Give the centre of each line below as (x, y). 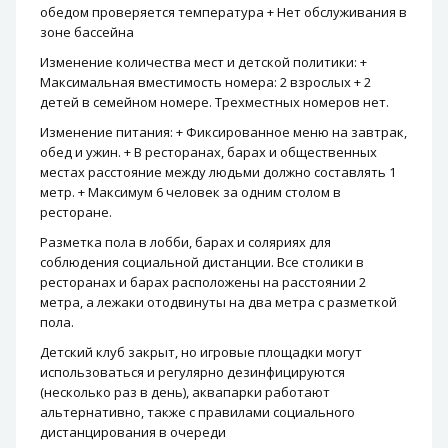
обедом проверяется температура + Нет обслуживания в (223, 12)
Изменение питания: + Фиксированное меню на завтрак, (223, 132)
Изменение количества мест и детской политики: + (203, 62)
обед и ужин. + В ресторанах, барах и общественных (208, 152)
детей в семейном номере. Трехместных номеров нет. (214, 102)
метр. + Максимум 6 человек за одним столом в (190, 192)
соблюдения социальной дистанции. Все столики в (202, 262)
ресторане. (76, 212)
